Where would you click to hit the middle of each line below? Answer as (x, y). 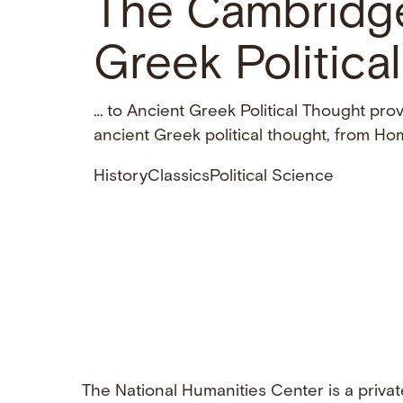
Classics (179, 177)
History (121, 177)
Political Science (272, 177)
